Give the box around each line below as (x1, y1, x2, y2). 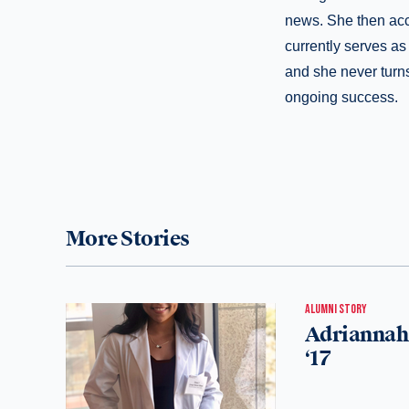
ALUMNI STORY (305, 301, 367, 317)
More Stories (66, 225, 190, 252)
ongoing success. (285, 89, 398, 105)
